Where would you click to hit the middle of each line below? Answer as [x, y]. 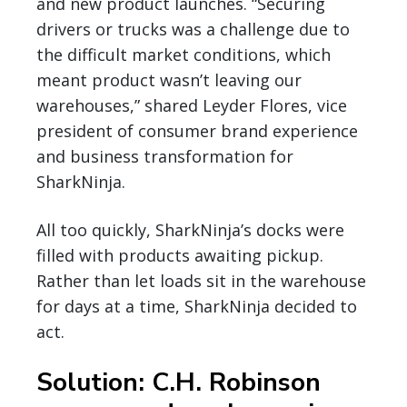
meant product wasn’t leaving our [169, 79]
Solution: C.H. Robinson [179, 382]
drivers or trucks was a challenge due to [193, 29]
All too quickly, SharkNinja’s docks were [190, 229]
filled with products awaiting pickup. [180, 255]
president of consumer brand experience [197, 130]
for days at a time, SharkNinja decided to [197, 306]
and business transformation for [165, 156]
